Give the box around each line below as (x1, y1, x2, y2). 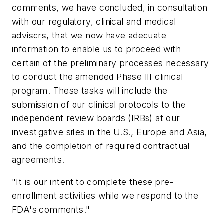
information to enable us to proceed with (12, 43, 181, 54)
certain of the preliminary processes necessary (12, 57, 209, 68)
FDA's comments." (12, 204, 90, 215)
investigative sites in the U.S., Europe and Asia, (12, 126, 207, 137)
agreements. (12, 154, 65, 165)
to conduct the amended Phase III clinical (12, 71, 183, 82)
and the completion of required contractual (12, 140, 190, 151)
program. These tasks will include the (12, 85, 168, 96)
